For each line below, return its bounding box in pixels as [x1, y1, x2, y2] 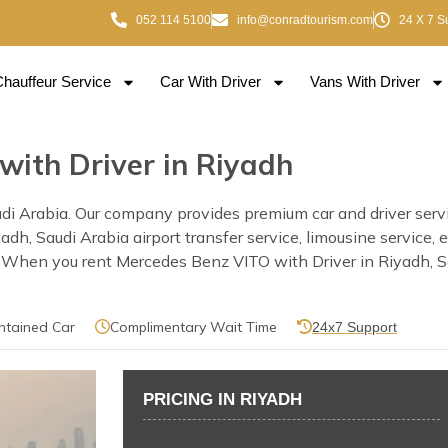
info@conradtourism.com [237, 13, 373, 27]
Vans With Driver [310, 73, 421, 91]
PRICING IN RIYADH [143, 389, 303, 409]
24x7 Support [312, 318, 397, 335]
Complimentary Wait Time [110, 317, 277, 336]
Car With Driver [160, 73, 262, 91]
